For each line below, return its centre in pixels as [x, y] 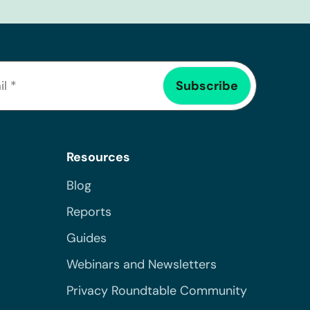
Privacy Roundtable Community [157, 290]
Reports [89, 211]
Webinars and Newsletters [142, 264]
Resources [98, 157]
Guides [86, 238]
